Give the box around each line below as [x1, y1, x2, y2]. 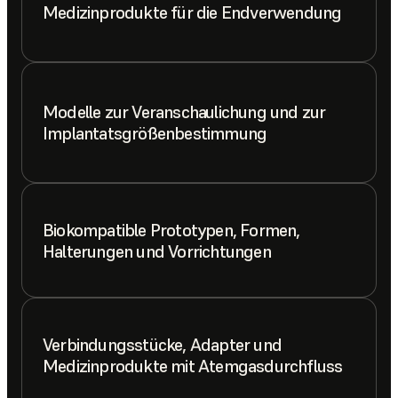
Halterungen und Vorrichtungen [43, 239, 271, 263]
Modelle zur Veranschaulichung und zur [43, 99, 326, 123]
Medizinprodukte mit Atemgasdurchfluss [43, 354, 343, 378]
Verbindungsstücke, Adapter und [43, 332, 282, 356]
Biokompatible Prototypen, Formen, [43, 218, 300, 242]
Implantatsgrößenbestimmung [43, 121, 267, 145]
